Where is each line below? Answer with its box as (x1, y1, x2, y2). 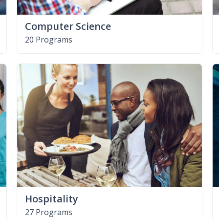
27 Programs (24, 206, 72, 218)
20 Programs (24, 34, 72, 45)
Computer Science (24, 19, 111, 33)
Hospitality (24, 192, 78, 205)
